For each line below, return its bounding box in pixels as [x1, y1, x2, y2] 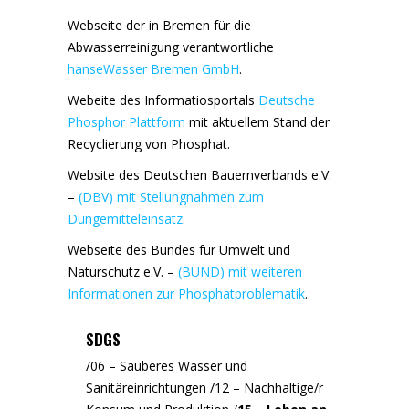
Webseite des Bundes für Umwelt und [68, 241, 290, 258]
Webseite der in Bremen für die [68, 16, 251, 34]
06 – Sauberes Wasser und [90, 357, 247, 374]
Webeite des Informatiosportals [68, 91, 258, 109]
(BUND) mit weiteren [178, 263, 302, 280]
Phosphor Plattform [68, 113, 185, 131]
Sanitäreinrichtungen [86, 379, 206, 396]
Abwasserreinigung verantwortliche [68, 38, 274, 56]
